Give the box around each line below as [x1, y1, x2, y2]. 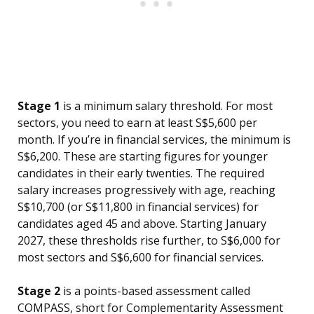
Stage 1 [18, 98, 60, 114]
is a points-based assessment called [60, 283, 250, 299]
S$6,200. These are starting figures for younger [18, 149, 268, 165]
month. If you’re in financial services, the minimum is [18, 132, 291, 148]
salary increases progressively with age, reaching [18, 182, 275, 198]
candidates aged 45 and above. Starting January [18, 216, 266, 232]
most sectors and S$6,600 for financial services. [18, 250, 264, 266]
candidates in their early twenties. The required [18, 165, 264, 182]
